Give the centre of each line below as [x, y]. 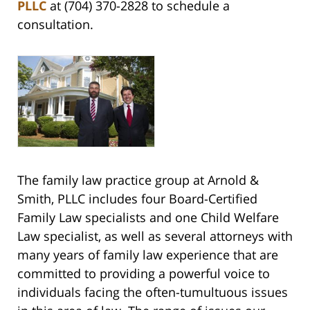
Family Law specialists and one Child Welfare [148, 218]
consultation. [55, 25]
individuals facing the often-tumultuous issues [153, 292]
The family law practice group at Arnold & [138, 180]
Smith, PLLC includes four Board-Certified [137, 199]
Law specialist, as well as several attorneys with [155, 236]
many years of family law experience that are [148, 255]
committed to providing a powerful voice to [144, 274]
